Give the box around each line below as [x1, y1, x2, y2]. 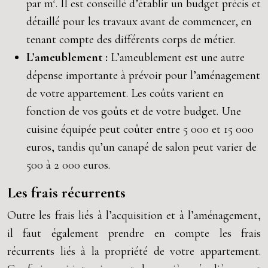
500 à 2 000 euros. [26, 158, 110, 172]
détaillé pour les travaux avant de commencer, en [26, 14, 252, 29]
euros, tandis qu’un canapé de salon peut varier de [26, 140, 257, 154]
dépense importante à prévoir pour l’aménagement [26, 68, 260, 83]
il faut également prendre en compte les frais [7, 226, 261, 240]
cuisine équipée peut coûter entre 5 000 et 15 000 [26, 122, 254, 136]
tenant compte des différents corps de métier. [26, 32, 235, 47]
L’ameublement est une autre [111, 50, 245, 65]
